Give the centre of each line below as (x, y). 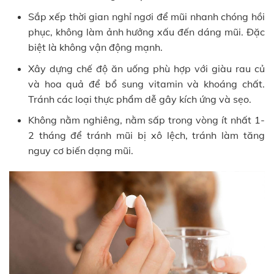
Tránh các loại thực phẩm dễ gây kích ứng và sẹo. (139, 99)
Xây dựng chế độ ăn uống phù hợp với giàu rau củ (146, 68)
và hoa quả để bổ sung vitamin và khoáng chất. (146, 83)
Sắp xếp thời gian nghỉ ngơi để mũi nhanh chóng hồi (146, 17)
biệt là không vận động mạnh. (95, 47)
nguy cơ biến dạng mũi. (80, 151)
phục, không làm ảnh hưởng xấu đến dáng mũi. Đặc (146, 32)
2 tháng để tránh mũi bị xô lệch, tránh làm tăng (146, 135)
